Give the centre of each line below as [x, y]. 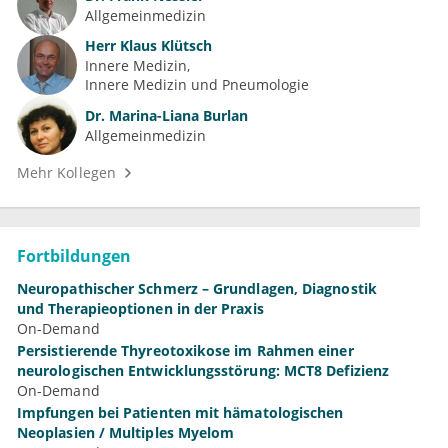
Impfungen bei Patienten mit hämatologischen [180, 413]
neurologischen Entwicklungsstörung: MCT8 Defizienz [203, 371]
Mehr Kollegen [66, 173]
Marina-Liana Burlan [176, 115]
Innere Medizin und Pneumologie [197, 85]
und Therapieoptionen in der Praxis [140, 309]
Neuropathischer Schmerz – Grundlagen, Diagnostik [197, 289]
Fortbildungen [74, 256]
